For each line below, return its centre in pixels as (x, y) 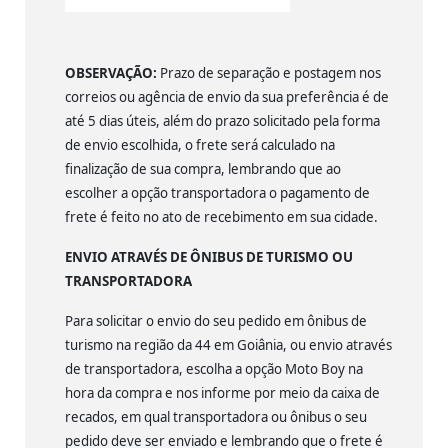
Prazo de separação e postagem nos (269, 72)
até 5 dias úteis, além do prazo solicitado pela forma (222, 120)
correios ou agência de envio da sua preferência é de (227, 96)
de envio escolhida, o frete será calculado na (200, 144)
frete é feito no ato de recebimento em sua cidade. (221, 216)
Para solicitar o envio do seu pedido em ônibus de (216, 320)
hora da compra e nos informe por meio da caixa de (222, 392)
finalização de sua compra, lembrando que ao (203, 168)
